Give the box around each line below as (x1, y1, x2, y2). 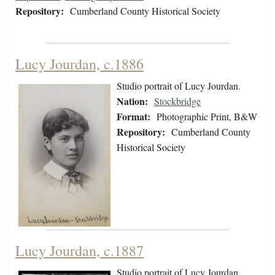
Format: (117, 109, 150, 124)
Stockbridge (154, 95, 201, 108)
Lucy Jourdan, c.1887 (15, 241, 144, 261)
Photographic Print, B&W (157, 110, 257, 123)
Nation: (117, 94, 148, 109)
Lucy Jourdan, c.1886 (15, 54, 144, 74)
